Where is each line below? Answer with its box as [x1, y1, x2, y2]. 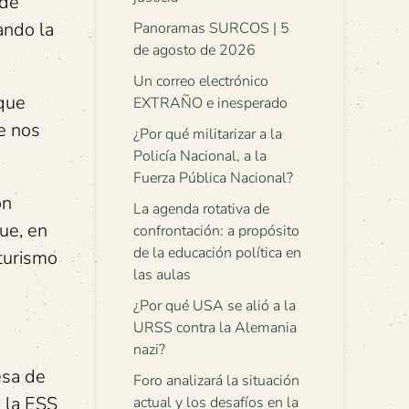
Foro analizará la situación [133, 371, 299, 391]
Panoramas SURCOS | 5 [133, 18, 289, 38]
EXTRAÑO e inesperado [133, 93, 288, 113]
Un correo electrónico [133, 71, 268, 91]
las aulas [133, 265, 191, 285]
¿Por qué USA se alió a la [133, 296, 296, 316]
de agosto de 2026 [133, 40, 256, 60]
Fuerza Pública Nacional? [133, 168, 293, 188]
